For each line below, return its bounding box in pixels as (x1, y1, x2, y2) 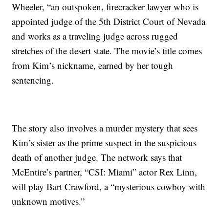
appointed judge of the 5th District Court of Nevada (12, 15, 206, 28)
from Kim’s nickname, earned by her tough (12, 59, 174, 72)
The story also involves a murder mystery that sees (12, 122, 198, 134)
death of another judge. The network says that (12, 151, 182, 164)
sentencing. (12, 74, 54, 87)
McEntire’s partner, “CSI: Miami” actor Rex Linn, (12, 166, 197, 178)
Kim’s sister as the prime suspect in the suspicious (12, 136, 197, 149)
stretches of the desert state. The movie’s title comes (12, 44, 202, 57)
